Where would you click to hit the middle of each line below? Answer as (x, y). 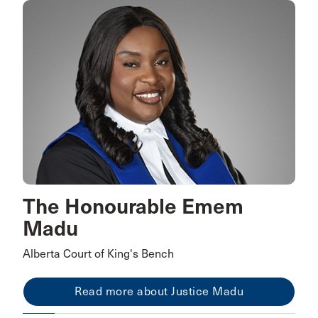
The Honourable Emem (133, 207)
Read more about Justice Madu (159, 292)
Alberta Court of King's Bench (98, 254)
